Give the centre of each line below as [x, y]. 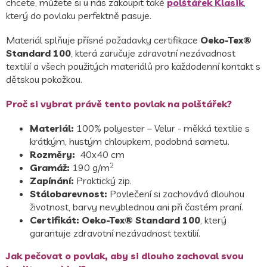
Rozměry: [52, 155]
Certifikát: [55, 220]
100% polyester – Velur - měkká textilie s [162, 128]
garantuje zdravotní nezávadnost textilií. [116, 233]
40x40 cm [100, 155]
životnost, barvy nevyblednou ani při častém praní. [136, 207]
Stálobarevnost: [69, 194]
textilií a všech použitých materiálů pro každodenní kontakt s [133, 66]
